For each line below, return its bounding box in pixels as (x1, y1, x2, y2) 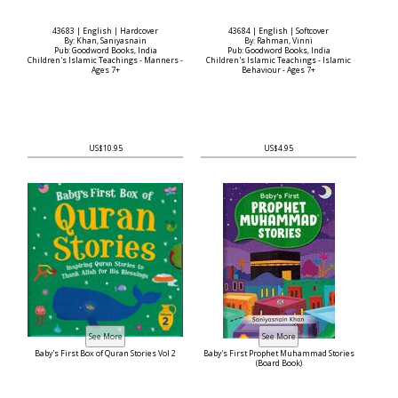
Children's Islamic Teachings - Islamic (206, 55, 351, 66)
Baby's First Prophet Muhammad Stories (203, 348, 354, 359)
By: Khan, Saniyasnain (64, 36, 147, 46)
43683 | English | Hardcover (52, 26, 158, 36)
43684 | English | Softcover (228, 26, 329, 36)
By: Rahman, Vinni (244, 36, 313, 46)
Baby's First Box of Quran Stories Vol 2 (35, 348, 176, 359)
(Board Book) (255, 358, 302, 369)
